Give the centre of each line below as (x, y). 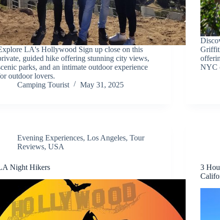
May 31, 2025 (102, 84)
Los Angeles (107, 137)
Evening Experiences (50, 137)
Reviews (31, 146)
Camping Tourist (43, 84)
